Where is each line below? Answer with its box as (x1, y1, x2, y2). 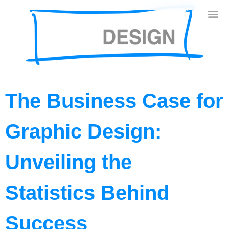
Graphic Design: (5, 120, 162, 143)
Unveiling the (5, 150, 132, 173)
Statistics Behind (5, 181, 169, 204)
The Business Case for (5, 89, 223, 112)
